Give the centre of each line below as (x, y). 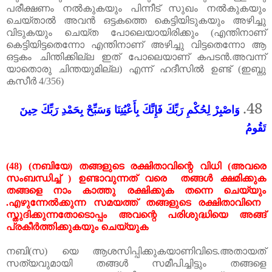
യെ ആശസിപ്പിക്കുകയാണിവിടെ (139, 251)
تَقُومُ (256, 127)
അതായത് (243, 251)
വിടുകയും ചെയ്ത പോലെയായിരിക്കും (102, 32)
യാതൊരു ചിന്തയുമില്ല (63, 69)
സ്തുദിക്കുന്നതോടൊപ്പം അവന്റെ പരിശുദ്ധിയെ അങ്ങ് (136, 214)
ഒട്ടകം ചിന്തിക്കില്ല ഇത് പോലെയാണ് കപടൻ (118, 56)
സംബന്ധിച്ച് (37, 178)
